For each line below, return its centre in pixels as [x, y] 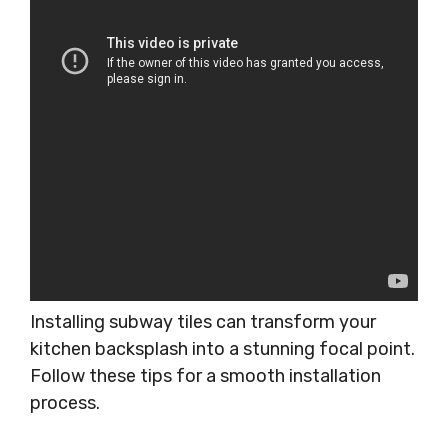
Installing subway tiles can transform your [203, 322]
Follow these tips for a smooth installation [205, 376]
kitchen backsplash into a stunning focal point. [222, 349]
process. [65, 403]
